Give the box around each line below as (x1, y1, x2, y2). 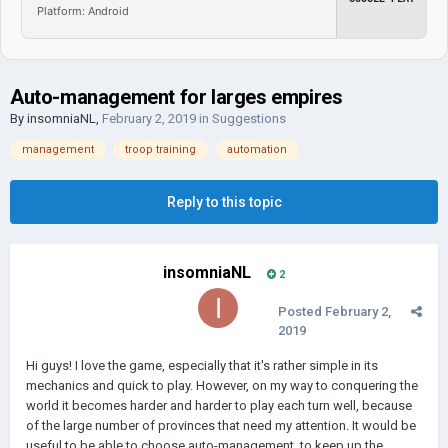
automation (227, 143, 287, 156)
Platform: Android (37, 3, 129, 18)
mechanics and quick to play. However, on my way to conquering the (26, 378, 418, 393)
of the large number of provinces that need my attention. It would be (26, 418, 416, 433)
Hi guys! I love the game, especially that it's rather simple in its (26, 358, 378, 373)
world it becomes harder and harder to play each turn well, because (26, 398, 412, 413)
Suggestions (212, 111, 286, 126)
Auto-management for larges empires (10, 85, 343, 109)
